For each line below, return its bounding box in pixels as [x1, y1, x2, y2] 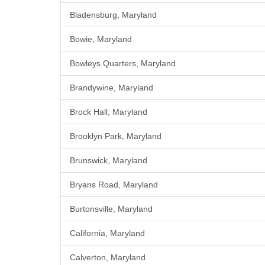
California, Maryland [70, 228, 145, 238]
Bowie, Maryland [70, 34, 132, 44]
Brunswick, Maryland [70, 156, 147, 166]
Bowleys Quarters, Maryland [70, 59, 176, 69]
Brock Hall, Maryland [70, 107, 147, 117]
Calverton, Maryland [70, 253, 146, 263]
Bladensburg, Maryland [70, 10, 157, 20]
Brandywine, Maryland [70, 83, 153, 93]
